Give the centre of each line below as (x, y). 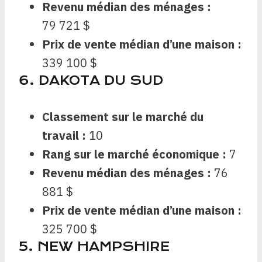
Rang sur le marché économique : (134, 154)
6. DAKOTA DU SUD (91, 81)
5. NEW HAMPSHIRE (94, 247)
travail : (64, 136)
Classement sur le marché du (123, 117)
